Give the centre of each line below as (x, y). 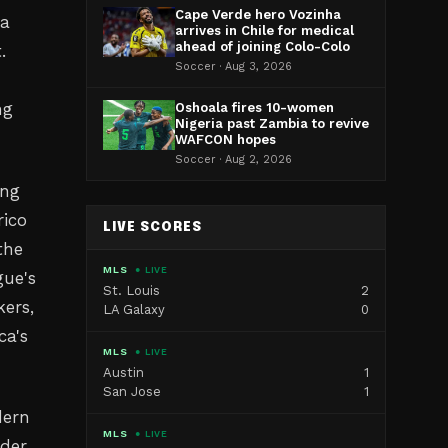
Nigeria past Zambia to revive (272, 123)
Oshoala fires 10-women (254, 107)
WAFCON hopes (225, 139)
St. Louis (131, 290)
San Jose (132, 391)
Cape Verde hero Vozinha (258, 14)
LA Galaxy (134, 309)
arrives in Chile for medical (264, 30)
